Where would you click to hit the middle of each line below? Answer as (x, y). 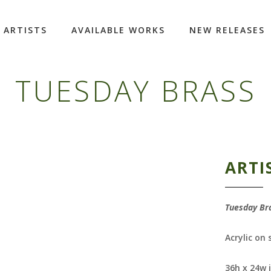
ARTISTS (25, 30)
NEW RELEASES (227, 30)
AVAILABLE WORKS (118, 30)
